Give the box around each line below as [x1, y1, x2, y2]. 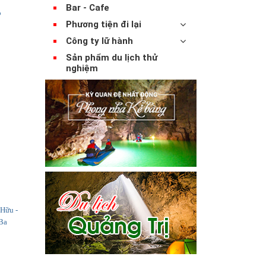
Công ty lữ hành [66, 35, 133, 46]
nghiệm [66, 62, 98, 74]
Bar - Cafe [66, 2, 109, 13]
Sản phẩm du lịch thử [66, 52, 157, 63]
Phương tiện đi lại [66, 18, 141, 30]
